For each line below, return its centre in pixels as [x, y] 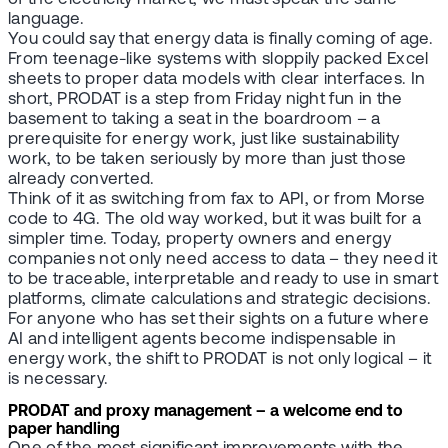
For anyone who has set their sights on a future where [218, 319]
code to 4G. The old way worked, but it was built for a [215, 219]
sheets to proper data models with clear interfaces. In [217, 79]
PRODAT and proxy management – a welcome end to [205, 412]
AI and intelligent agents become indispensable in [202, 339]
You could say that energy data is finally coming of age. [220, 39]
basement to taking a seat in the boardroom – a [194, 119]
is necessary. [58, 379]
